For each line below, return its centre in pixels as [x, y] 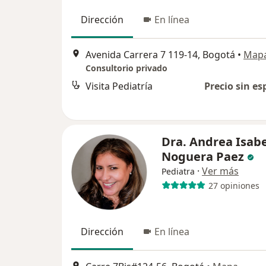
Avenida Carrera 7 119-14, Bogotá [160, 55]
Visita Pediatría [119, 86]
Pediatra [178, 171]
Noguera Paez [203, 156]
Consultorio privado [126, 68]
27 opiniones [234, 185]
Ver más [220, 171]
